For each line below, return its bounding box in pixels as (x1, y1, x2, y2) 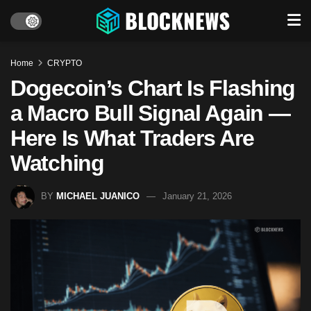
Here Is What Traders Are (10, 126, 254, 151)
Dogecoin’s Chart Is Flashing (10, 76, 296, 101)
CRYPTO (47, 58, 82, 68)
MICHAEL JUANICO (56, 190, 140, 201)
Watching (10, 151, 104, 176)
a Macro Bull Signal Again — (10, 101, 290, 126)
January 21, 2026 (162, 190, 232, 201)
